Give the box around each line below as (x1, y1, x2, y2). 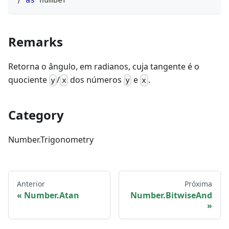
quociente (8, 74, 49, 85)
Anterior (17, 179, 45, 189)
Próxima (185, 179, 212, 189)
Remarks (8, 33, 63, 50)
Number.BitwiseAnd (130, 190, 212, 201)
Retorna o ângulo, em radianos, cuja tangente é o (8, 61, 199, 72)
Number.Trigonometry (8, 134, 94, 146)
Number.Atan (24, 190, 79, 201)
